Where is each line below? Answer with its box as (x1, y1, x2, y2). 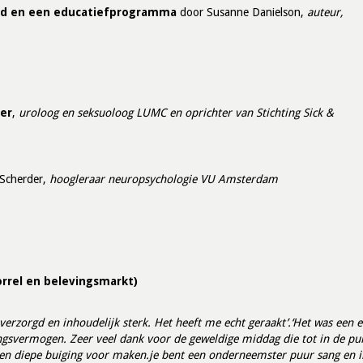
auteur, (307, 6, 344, 19)
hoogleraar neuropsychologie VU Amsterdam (49, 173, 278, 186)
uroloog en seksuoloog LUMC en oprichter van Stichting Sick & (19, 106, 334, 119)
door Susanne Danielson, (177, 6, 307, 19)
